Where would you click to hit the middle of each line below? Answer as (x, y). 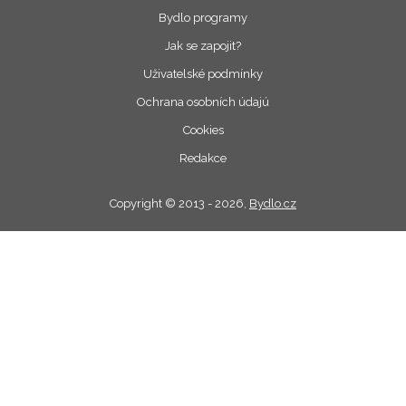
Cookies (203, 130)
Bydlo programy (203, 17)
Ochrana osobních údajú (203, 101)
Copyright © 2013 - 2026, (179, 203)
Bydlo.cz (273, 203)
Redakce (203, 158)
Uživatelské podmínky (203, 73)
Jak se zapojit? (203, 45)
